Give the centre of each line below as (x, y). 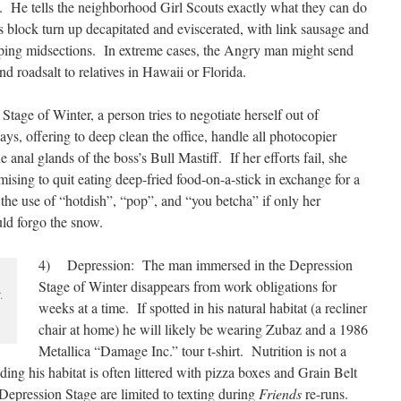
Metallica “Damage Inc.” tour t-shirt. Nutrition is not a (192, 350)
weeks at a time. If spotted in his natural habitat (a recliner (203, 307)
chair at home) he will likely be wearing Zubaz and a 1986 (203, 329)
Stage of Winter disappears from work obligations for (188, 286)
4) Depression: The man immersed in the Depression (196, 264)
